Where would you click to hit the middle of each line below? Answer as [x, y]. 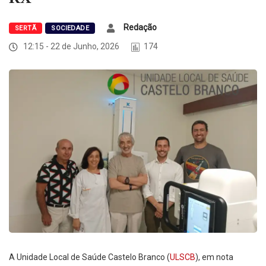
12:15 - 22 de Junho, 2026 [70, 47]
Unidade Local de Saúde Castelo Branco [91, 257]
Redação [140, 28]
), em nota [214, 257]
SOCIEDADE [70, 28]
